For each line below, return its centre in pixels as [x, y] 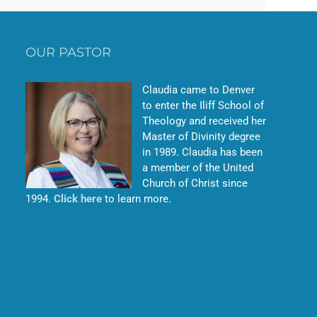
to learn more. [137, 199]
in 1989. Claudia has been [202, 152]
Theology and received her [204, 121]
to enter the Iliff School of [203, 106]
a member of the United [198, 168]
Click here [78, 199]
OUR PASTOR [68, 53]
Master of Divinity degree [201, 137]
